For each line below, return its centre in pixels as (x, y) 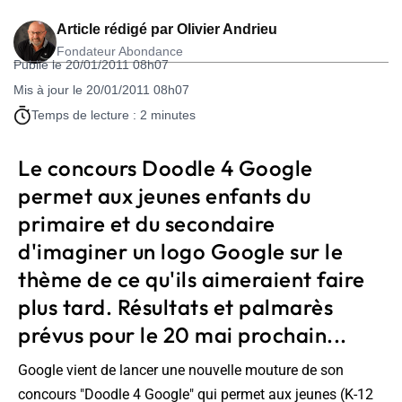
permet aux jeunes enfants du (164, 196)
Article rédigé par (117, 30)
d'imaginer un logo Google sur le (180, 252)
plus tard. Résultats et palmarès (175, 307)
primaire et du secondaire (147, 224)
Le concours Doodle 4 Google (166, 168)
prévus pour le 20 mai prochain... (183, 335)
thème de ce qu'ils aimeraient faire (192, 280)
